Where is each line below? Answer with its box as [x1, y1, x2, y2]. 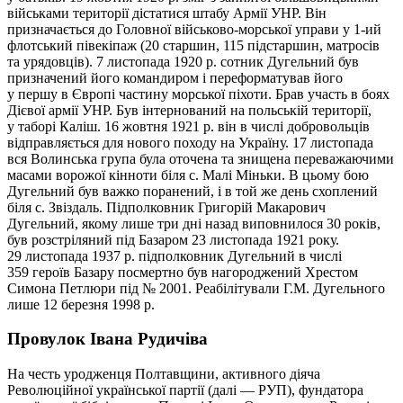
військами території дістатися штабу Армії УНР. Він [7, 4, 327, 21]
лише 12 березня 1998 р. [7, 296, 155, 312]
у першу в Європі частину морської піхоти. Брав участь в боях [7, 85, 390, 102]
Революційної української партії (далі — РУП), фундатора [7, 382, 363, 399]
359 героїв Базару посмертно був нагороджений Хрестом [7, 264, 358, 280]
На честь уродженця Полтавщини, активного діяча [7, 366, 320, 382]
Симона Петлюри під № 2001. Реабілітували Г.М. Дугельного [7, 280, 385, 296]
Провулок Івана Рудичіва [7, 329, 208, 349]
